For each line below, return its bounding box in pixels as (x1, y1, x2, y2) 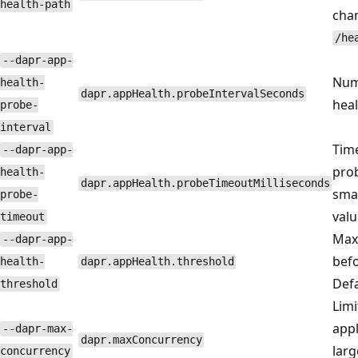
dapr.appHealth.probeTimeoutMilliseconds (80, 177, 330, 190)
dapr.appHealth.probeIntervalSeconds (80, 87, 304, 101)
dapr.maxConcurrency (80, 333, 202, 347)
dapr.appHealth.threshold (80, 255, 234, 268)
